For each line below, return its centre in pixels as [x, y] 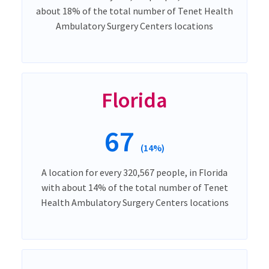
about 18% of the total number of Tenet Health [134, 11]
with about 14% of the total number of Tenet [134, 187]
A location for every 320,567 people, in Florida [134, 172]
